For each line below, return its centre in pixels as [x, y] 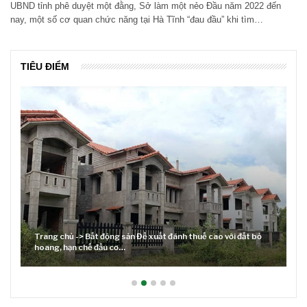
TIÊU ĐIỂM [45, 66]
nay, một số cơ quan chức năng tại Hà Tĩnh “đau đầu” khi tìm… [137, 19]
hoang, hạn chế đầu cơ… [80, 248]
